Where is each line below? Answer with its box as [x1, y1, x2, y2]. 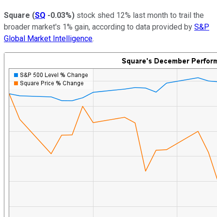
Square [4, 10, 32, 20]
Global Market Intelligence [4, 33, 93, 43]
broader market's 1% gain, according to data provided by [4, 22, 194, 31]
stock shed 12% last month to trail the [75, 10, 204, 20]
